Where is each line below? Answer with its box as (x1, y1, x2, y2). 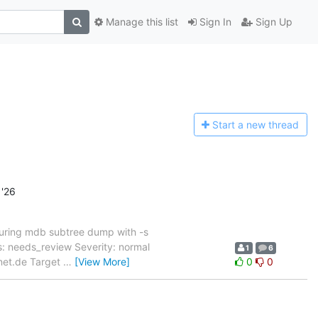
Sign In (197, 16, 231, 28)
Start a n (212, 119, 253, 131)
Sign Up (253, 16, 292, 28)
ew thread (252, 119, 300, 131)
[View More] (75, 255, 130, 268)
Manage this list (103, 16, 178, 28)
